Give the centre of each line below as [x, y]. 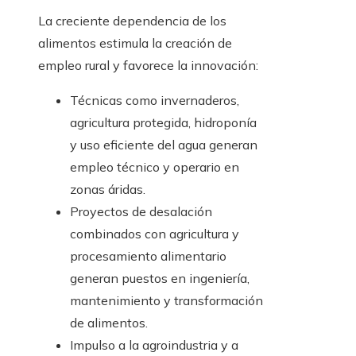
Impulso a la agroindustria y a [154, 345]
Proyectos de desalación [141, 212]
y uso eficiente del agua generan [164, 145]
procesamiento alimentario [148, 256]
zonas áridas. [108, 190]
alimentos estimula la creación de [135, 43]
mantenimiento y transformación [166, 301]
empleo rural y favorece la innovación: [148, 66]
